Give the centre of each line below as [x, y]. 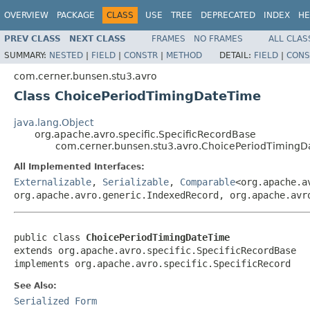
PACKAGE [76, 15]
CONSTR [141, 55]
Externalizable [53, 182]
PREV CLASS [33, 38]
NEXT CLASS [98, 38]
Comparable [208, 182]
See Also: [35, 285]
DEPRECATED [228, 15]
